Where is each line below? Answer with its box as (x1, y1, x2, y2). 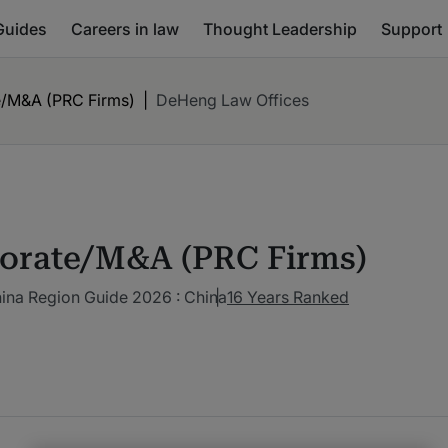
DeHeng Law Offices (156, 90, 309, 110)
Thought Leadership (203, 18, 357, 39)
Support (381, 18, 442, 39)
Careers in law (71, 18, 179, 39)
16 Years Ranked (227, 287, 349, 308)
